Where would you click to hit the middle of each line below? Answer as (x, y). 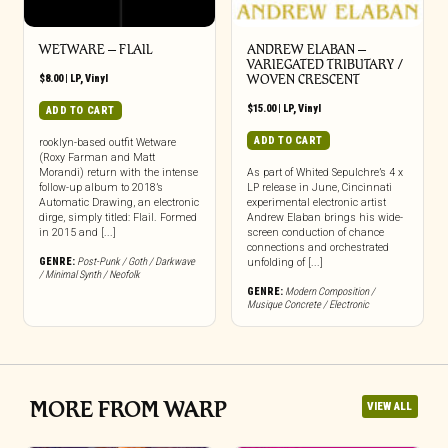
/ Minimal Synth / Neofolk (89, 274)
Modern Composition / (329, 291)
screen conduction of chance (315, 232)
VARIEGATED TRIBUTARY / (325, 64)
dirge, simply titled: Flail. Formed (117, 217)
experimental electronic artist (316, 202)
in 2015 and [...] (77, 232)
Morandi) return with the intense (118, 172)
